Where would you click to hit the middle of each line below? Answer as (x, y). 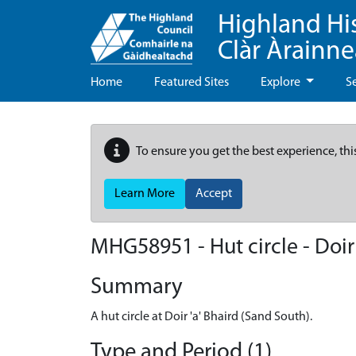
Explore (282, 83)
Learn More (145, 194)
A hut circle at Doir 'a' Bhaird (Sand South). (201, 317)
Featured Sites (192, 83)
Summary (137, 287)
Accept (214, 194)
